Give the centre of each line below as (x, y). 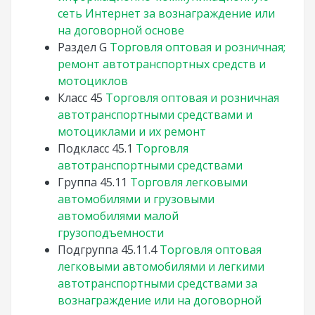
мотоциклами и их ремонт (132, 131)
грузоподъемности (111, 233)
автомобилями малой (118, 216)
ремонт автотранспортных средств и (162, 64)
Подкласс (83, 148)
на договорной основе (121, 30)
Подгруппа (88, 250)
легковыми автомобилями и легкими (161, 266)
